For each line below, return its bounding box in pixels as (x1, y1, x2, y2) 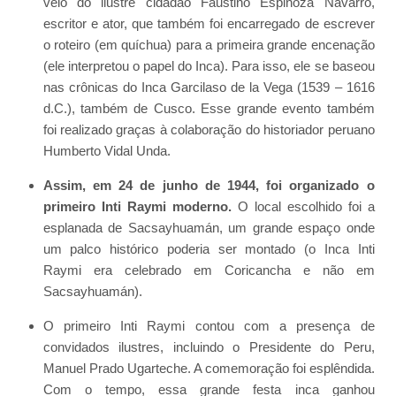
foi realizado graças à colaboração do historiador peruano (42, 121, 375, 137)
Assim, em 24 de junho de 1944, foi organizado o (42, 177, 375, 193)
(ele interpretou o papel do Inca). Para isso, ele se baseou (42, 57, 375, 73)
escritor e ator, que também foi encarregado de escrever (42, 15, 375, 31)
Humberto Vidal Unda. (42, 142, 171, 158)
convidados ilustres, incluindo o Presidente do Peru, (42, 339, 375, 354)
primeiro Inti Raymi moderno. (42, 198, 232, 214)
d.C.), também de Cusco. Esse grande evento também (42, 100, 375, 116)
